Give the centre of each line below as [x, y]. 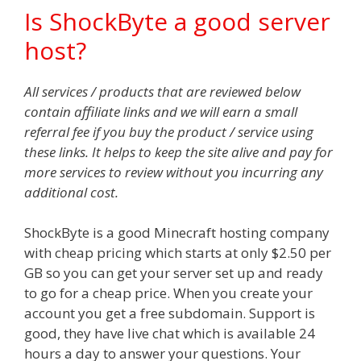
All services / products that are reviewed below [162, 91]
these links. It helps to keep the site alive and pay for [178, 151]
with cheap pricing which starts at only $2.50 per [178, 253]
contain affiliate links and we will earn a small [161, 111]
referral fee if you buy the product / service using [169, 131]
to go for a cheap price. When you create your [168, 293]
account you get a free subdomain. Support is [170, 313]
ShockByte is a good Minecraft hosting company [177, 232]
